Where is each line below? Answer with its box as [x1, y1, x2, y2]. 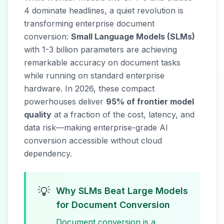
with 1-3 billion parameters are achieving [24, 44, 177, 54]
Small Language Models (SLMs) [71, 31, 195, 41]
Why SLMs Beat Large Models [56, 185, 188, 196]
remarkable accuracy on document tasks [24, 57, 180, 67]
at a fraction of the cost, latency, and [51, 109, 194, 119]
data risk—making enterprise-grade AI [24, 122, 168, 132]
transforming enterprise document [24, 18, 154, 28]
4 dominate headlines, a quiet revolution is [24, 5, 183, 15]
